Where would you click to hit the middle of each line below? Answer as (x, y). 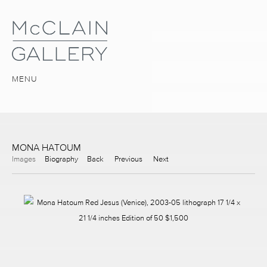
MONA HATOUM (46, 147)
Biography (61, 159)
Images (24, 159)
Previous (128, 159)
